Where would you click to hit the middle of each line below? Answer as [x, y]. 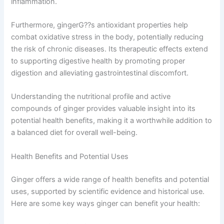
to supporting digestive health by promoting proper [98, 61]
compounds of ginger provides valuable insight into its [103, 109]
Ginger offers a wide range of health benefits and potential [110, 179]
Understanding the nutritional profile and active [91, 97]
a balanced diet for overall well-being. [74, 133]
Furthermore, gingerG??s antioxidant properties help [100, 25]
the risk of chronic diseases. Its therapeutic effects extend [110, 49]
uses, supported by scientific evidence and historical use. [108, 191]
